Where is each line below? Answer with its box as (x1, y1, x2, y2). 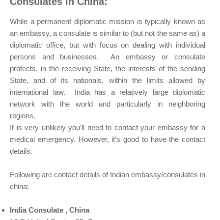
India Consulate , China (10, 206, 89, 215)
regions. (10, 111, 37, 120)
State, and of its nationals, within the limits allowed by (10, 76, 205, 85)
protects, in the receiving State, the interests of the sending (10, 64, 205, 73)
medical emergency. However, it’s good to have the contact (10, 135, 205, 144)
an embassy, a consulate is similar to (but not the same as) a (10, 29, 205, 38)
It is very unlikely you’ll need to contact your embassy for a (10, 123, 205, 132)
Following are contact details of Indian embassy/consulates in (10, 170, 205, 179)
